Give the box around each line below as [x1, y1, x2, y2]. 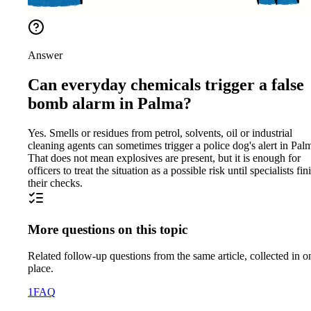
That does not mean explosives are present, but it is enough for [28, 151, 301, 164]
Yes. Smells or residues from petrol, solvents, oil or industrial [28, 126, 292, 139]
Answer [28, 49, 62, 62]
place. [28, 262, 53, 275]
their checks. [28, 176, 83, 189]
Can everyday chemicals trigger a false [28, 75, 304, 94]
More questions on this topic [28, 221, 187, 237]
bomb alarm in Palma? [28, 94, 192, 112]
